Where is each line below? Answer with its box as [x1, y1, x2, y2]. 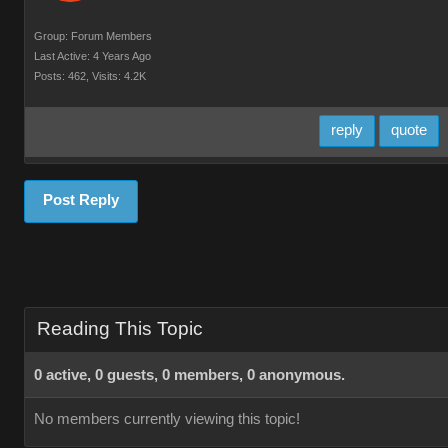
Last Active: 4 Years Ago [34, 50, 151, 62]
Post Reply [43, 192, 119, 208]
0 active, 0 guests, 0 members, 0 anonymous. [34, 367, 345, 383]
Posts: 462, [34, 70, 89, 82]
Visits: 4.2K [92, 70, 146, 82]
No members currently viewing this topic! [34, 411, 300, 427]
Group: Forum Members [34, 30, 152, 42]
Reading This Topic [37, 318, 203, 339]
